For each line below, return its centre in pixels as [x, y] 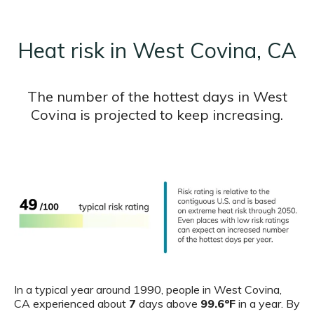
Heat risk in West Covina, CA [157, 51]
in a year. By [268, 304]
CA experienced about [71, 304]
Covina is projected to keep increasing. [157, 115]
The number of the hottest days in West [157, 97]
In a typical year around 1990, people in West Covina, [148, 290]
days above [168, 304]
